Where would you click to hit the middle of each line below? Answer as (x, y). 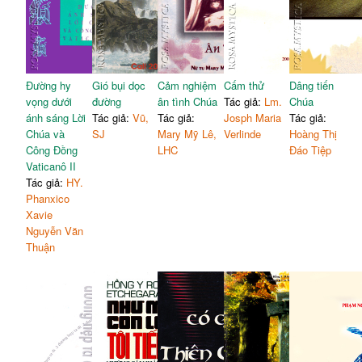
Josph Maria (252, 117)
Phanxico (48, 198)
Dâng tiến (312, 85)
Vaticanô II (51, 166)
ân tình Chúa (188, 101)
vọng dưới (49, 101)
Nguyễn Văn (55, 230)
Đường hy (49, 85)
